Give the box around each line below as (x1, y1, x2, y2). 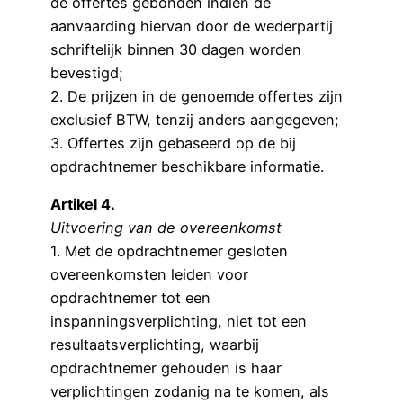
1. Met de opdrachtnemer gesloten (50, 242, 288, 261)
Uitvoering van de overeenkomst (50, 219, 282, 237)
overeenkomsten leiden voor (50, 265, 248, 284)
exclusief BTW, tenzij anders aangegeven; (50, 111, 339, 130)
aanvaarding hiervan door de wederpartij (50, 17, 333, 36)
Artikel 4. (50, 195, 115, 214)
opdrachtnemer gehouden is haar (50, 359, 282, 378)
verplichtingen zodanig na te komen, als (50, 382, 329, 401)
